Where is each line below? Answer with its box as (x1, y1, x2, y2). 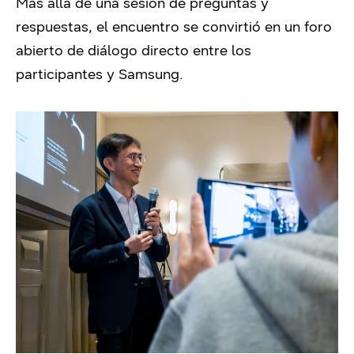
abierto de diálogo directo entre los (16, 41, 251, 59)
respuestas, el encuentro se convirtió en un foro (16, 17, 332, 36)
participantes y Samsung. (16, 65, 183, 83)
